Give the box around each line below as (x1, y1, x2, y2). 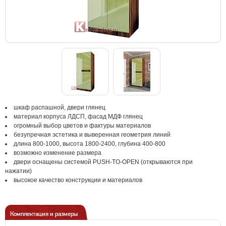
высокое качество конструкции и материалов (14, 177, 142, 184)
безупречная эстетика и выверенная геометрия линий (14, 131, 171, 138)
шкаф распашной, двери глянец (14, 104, 105, 111)
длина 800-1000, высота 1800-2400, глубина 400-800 (14, 140, 165, 147)
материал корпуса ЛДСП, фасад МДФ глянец (14, 113, 143, 120)
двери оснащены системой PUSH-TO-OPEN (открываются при (14, 158, 193, 165)
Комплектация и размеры (10, 210, 78, 217)
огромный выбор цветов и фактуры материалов (14, 122, 151, 129)
